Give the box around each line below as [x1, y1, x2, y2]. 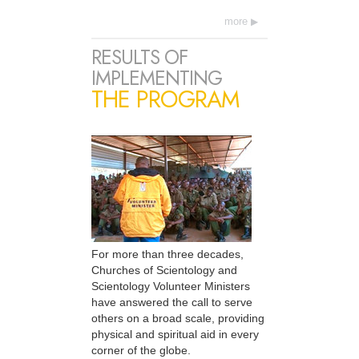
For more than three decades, [91, 247, 244, 260]
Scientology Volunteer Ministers [91, 279, 250, 292]
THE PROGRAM [91, 82, 239, 116]
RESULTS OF [91, 42, 188, 71]
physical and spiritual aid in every [91, 327, 259, 341]
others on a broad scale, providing [91, 311, 264, 325]
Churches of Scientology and [91, 263, 237, 276]
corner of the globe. [91, 343, 191, 357]
